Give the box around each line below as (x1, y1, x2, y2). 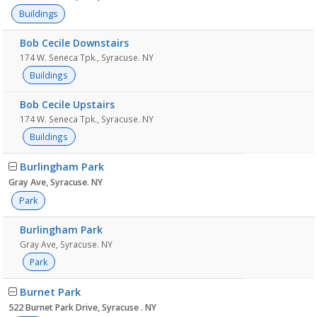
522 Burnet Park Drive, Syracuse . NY (8, 301, 156, 313)
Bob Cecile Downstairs (20, 36, 129, 50)
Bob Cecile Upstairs (20, 98, 115, 111)
